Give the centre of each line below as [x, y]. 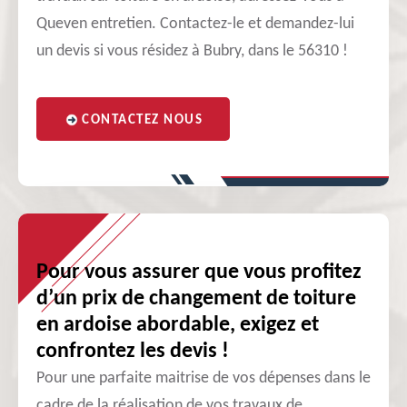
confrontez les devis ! [133, 352]
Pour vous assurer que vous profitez [199, 273]
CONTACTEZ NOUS [142, 120]
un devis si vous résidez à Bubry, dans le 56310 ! [192, 51]
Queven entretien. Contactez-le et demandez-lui [195, 24]
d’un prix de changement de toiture [196, 299]
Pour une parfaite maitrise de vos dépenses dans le [203, 378]
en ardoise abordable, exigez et [178, 325]
